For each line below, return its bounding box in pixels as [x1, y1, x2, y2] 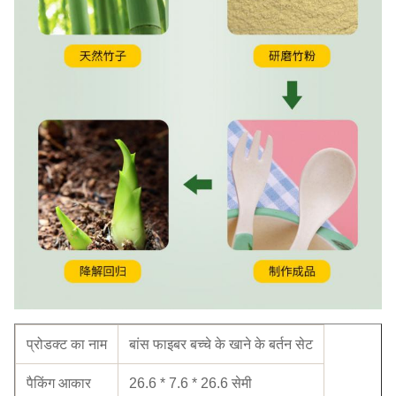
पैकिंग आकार [27, 376, 91, 392]
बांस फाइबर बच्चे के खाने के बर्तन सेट [129, 337, 313, 353]
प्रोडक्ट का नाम [27, 337, 107, 353]
